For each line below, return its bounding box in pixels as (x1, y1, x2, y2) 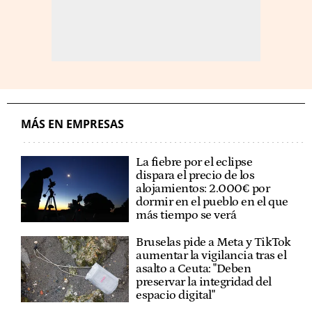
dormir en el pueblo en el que (136, 194, 288, 209)
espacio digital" (136, 288, 215, 302)
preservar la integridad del (136, 274, 272, 289)
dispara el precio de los (136, 168, 255, 182)
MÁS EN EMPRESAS (21, 116, 124, 132)
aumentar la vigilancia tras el (136, 248, 287, 263)
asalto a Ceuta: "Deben (136, 261, 251, 276)
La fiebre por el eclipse (136, 155, 253, 169)
